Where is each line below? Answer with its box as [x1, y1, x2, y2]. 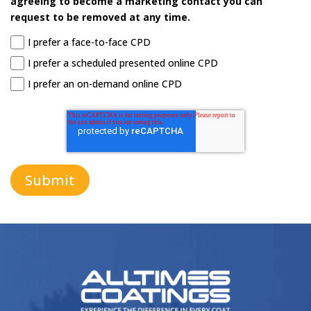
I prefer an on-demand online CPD [28, 67, 183, 81]
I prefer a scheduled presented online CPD [28, 47, 219, 60]
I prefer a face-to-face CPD [28, 26, 151, 40]
